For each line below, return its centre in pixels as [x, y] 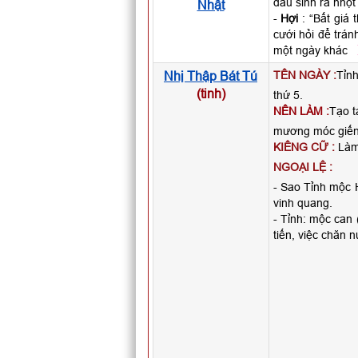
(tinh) [211, 93]
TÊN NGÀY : [304, 75]
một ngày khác [312, 50]
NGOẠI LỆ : [302, 167]
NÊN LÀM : [301, 111]
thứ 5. [288, 95]
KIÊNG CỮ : [304, 147]
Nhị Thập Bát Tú [211, 76]
